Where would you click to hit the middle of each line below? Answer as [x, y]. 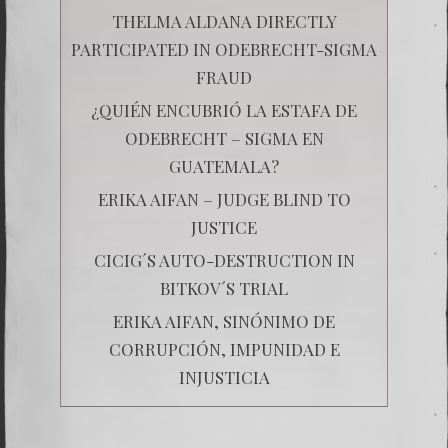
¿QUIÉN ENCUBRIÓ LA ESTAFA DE [224, 109]
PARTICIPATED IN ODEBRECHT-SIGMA [224, 48]
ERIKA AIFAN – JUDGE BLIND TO [224, 198]
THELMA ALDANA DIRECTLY [224, 20]
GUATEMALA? [224, 165]
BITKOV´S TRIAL [224, 287]
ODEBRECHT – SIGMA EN [224, 137]
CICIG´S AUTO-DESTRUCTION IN [224, 259]
